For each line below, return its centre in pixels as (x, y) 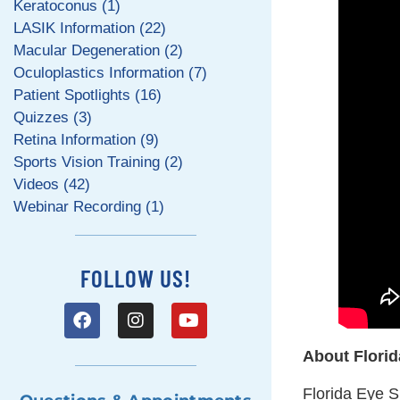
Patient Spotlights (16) (87, 95)
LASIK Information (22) (90, 28)
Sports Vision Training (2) (98, 162)
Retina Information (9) (86, 139)
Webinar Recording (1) (89, 206)
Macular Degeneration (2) (98, 50)
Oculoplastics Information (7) (110, 72)
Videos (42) (52, 184)
